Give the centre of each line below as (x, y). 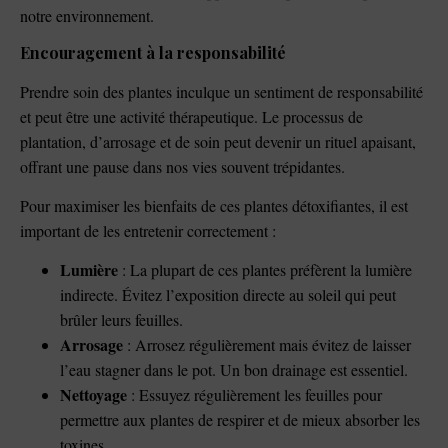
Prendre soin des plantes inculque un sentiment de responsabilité (221, 91)
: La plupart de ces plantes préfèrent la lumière (265, 270)
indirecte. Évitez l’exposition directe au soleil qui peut (228, 295)
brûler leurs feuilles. (121, 320)
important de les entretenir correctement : (148, 230)
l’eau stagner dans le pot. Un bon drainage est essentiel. (234, 370)
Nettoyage (93, 395)
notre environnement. (87, 16)
